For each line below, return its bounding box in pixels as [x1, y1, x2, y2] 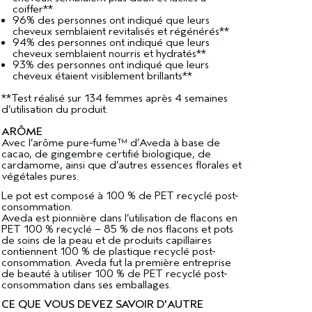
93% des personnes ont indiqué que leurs [12, 58, 209, 71]
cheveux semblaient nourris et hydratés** [12, 47, 206, 60]
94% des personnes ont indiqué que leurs [12, 36, 210, 49]
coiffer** [12, 3, 53, 15]
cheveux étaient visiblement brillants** [12, 70, 192, 82]
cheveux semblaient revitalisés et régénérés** [12, 25, 229, 38]
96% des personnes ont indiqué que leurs [12, 14, 210, 26]
